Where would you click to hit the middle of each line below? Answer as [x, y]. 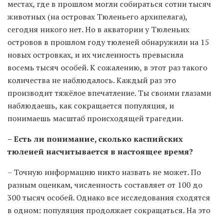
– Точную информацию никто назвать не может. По [104, 172]
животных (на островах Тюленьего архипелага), [97, 17]
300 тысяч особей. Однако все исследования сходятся [109, 198]
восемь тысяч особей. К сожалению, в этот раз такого [107, 68]
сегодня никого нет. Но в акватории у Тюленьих [98, 30]
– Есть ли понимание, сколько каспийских [95, 139]
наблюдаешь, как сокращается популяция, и [91, 106]
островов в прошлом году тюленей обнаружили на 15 [108, 42]
